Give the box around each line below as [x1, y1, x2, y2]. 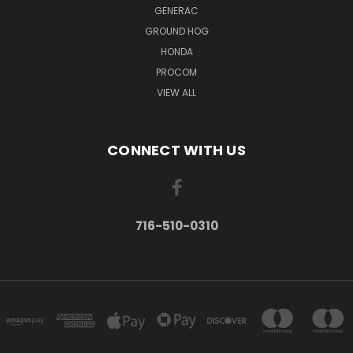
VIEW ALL [157, 85, 196, 99]
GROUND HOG [144, 24, 209, 38]
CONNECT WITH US [107, 139, 246, 160]
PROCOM [156, 65, 197, 79]
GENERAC [154, 3, 199, 17]
